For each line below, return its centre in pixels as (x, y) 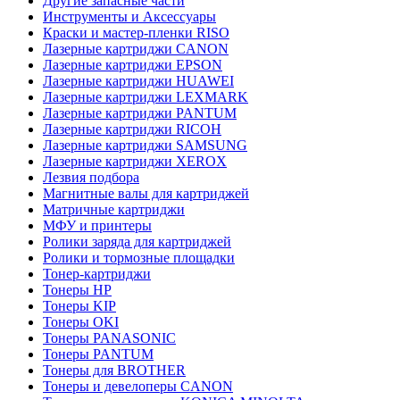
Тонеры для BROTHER (114, 370)
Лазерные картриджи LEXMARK (146, 97)
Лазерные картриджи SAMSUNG (145, 145)
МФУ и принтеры (97, 225)
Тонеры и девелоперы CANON (138, 386)
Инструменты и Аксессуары (129, 17)
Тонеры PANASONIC (109, 338)
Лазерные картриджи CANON (136, 49)
